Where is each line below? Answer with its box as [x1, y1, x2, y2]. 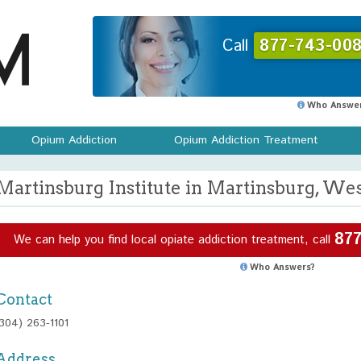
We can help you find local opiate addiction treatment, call [14, 230, 334, 248]
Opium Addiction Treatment [174, 132, 318, 148]
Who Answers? [249, 261, 315, 274]
